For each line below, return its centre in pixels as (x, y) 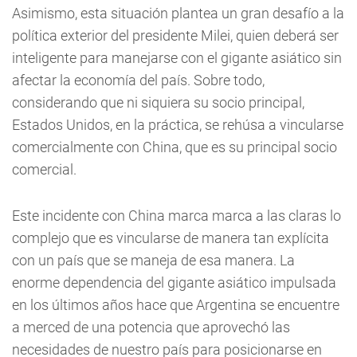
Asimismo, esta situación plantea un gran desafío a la (178, 13)
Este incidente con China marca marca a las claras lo (177, 216)
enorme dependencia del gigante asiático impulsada (174, 282)
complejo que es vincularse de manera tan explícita (171, 238)
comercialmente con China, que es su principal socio (175, 147)
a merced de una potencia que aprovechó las (151, 327)
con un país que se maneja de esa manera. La (153, 260)
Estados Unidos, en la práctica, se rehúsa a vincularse (178, 125)
